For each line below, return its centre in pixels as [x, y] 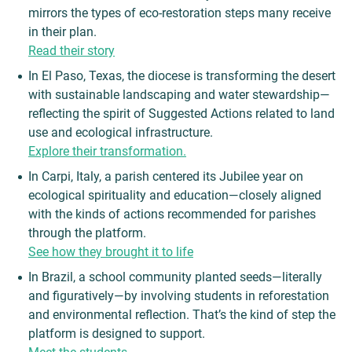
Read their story [71, 51]
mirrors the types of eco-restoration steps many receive [180, 13]
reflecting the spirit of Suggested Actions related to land [181, 114]
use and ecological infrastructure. [121, 132]
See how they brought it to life [111, 252]
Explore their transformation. [107, 151]
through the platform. [87, 233]
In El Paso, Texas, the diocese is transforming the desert [182, 76]
